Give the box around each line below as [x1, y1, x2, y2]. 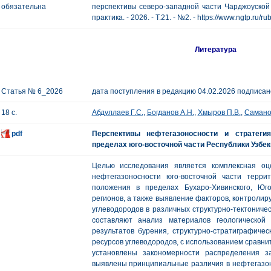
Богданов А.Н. [146, 108, 194, 117]
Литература [195, 45, 237, 54]
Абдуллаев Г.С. [91, 108, 143, 117]
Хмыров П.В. [197, 108, 241, 117]
